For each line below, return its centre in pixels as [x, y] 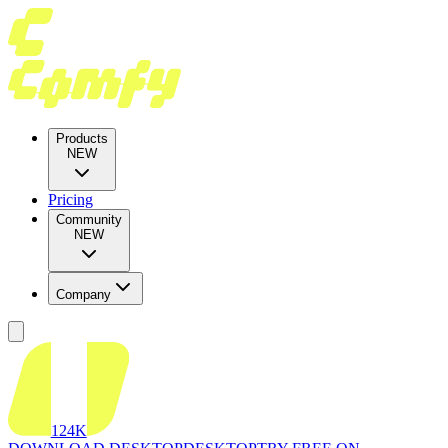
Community [89, 219]
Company [83, 294]
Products [82, 138]
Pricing [70, 199]
